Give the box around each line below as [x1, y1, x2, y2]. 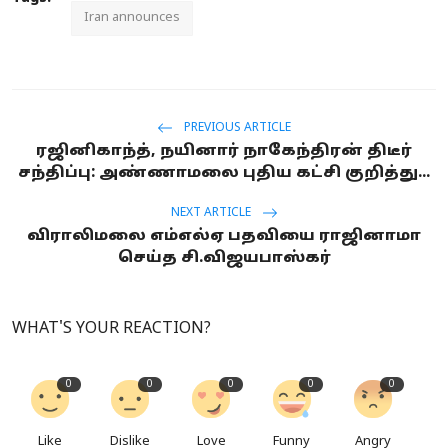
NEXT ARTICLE [170, 206, 254, 221]
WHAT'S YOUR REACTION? [12, 318, 211, 339]
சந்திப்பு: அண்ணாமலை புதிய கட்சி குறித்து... [18, 163, 430, 183]
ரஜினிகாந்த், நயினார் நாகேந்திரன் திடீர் [36, 141, 412, 161]
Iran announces [84, 9, 180, 26]
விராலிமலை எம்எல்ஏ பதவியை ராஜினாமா [27, 226, 421, 246]
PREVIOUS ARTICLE [181, 121, 291, 136]
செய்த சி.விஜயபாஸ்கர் [117, 248, 331, 268]
